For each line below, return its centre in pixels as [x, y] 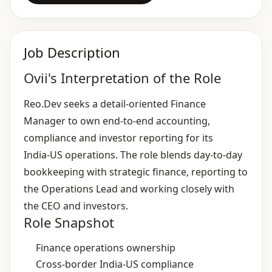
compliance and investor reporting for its [118, 138]
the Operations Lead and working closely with [129, 189]
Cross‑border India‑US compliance [115, 264]
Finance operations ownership [106, 248]
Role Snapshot [69, 222]
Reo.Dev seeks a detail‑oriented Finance [115, 104]
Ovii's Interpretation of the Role [122, 78]
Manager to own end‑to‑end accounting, [117, 121]
